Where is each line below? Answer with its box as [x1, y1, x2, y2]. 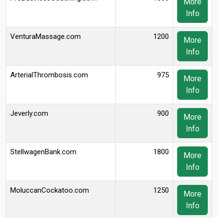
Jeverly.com [10, 109, 48, 118]
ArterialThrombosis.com [10, 71, 88, 79]
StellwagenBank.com [10, 147, 76, 156]
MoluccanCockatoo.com [10, 186, 89, 195]
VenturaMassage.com [10, 32, 81, 41]
